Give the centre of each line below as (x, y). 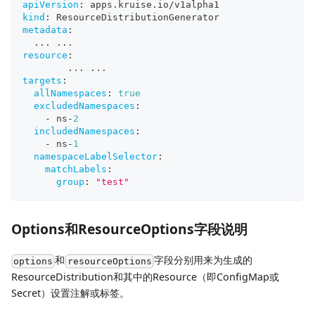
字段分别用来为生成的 (203, 260)
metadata (45, 30)
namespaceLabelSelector (96, 157)
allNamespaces (70, 94)
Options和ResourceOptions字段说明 (129, 229)
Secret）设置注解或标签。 (70, 292)
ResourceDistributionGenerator (135, 18)
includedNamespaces (84, 131)
